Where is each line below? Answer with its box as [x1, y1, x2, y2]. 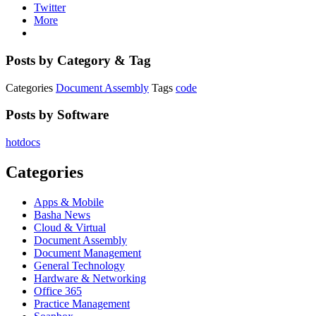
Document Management [34, 246, 141, 259]
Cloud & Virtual [34, 221, 106, 233]
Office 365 [34, 284, 82, 297]
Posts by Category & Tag [6, 52, 151, 68]
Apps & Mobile [34, 195, 104, 208]
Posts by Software [6, 107, 109, 123]
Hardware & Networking [34, 272, 146, 284]
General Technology [34, 259, 125, 272]
